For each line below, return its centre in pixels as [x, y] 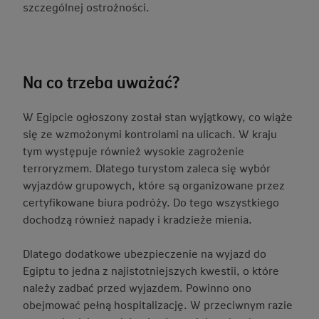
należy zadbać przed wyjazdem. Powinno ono [137, 287]
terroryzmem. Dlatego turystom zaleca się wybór [147, 168]
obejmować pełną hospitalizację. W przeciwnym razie [158, 304]
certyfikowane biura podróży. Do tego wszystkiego [151, 202]
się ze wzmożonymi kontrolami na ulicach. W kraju [150, 134]
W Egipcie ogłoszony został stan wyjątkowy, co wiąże [158, 116]
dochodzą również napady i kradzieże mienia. [137, 219]
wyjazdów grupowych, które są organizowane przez [154, 185]
